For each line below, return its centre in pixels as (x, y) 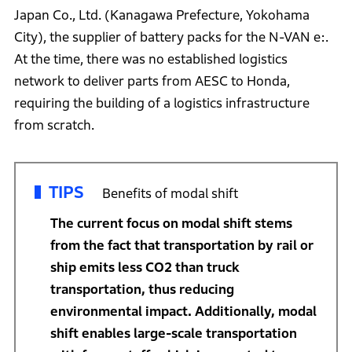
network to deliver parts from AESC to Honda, (152, 82)
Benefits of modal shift (170, 194)
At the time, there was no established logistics (150, 60)
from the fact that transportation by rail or (181, 246)
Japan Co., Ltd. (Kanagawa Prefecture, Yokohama (161, 16)
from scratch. (54, 126)
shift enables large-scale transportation (173, 334)
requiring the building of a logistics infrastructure (161, 104)
